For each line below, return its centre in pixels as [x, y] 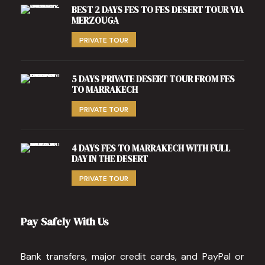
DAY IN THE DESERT [110, 159]
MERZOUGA [95, 20]
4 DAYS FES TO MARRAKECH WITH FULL [151, 148]
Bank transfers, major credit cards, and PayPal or [132, 256]
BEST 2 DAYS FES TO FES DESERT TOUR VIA [158, 9]
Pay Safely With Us [65, 221]
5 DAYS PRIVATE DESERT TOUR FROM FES [153, 79]
